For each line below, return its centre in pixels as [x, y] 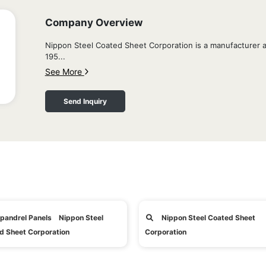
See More [64, 72]
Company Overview [94, 23]
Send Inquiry [85, 101]
